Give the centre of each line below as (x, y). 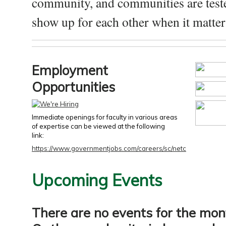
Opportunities (73, 87)
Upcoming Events (97, 180)
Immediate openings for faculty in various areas (105, 117)
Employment (70, 70)
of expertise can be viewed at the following (98, 126)
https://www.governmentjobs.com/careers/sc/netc (109, 148)
